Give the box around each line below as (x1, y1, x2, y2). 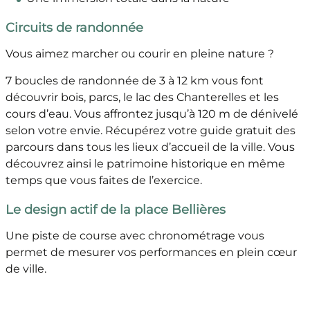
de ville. (5, 262, 46, 276)
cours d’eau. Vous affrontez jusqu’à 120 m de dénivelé (5, 107, 298, 121)
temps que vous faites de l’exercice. (5, 174, 202, 188)
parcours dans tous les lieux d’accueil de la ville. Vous (5, 140, 295, 154)
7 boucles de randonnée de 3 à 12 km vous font (5, 74, 264, 88)
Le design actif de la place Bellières (5, 202, 226, 218)
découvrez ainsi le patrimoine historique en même (5, 157, 285, 171)
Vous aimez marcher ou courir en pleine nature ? (5, 47, 274, 61)
